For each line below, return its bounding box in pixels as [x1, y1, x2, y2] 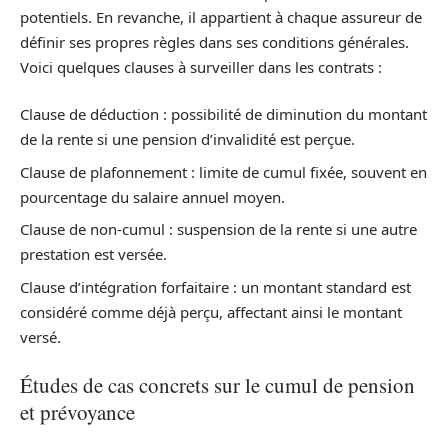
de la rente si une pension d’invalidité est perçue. [20, 129, 355, 150]
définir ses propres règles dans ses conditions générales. [20, 31, 409, 52]
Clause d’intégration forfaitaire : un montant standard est [20, 276, 411, 297]
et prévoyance [20, 398, 135, 427]
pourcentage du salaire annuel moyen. [20, 186, 285, 207]
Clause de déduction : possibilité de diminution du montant [20, 104, 427, 125]
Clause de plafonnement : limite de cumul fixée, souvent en [20, 161, 427, 182]
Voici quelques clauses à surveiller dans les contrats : [20, 56, 382, 77]
